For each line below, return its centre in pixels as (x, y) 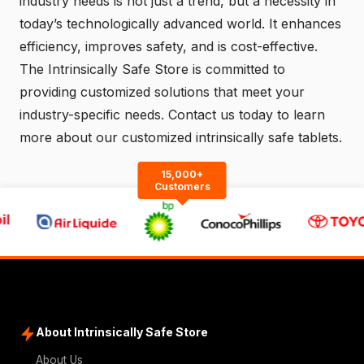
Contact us (201, 114)
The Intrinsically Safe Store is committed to (152, 69)
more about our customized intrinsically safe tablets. (181, 137)
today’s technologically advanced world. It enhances (180, 23)
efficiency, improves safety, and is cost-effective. (169, 46)
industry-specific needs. (94, 114)
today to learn (280, 114)
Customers (182, 186)
